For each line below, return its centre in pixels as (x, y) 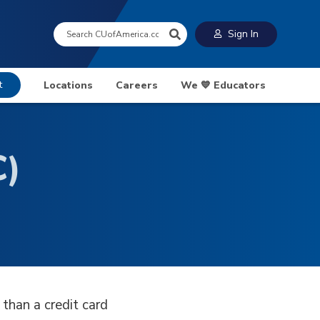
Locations (69, 85)
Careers (137, 85)
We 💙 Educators (224, 85)
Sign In (244, 34)
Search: (71, 30)
